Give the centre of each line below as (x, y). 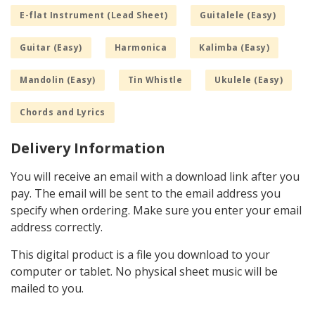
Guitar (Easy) (51, 47)
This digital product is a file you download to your (140, 254)
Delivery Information (88, 148)
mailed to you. (47, 288)
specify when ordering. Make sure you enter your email (156, 210)
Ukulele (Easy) (249, 79)
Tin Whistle (155, 79)
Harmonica (140, 47)
